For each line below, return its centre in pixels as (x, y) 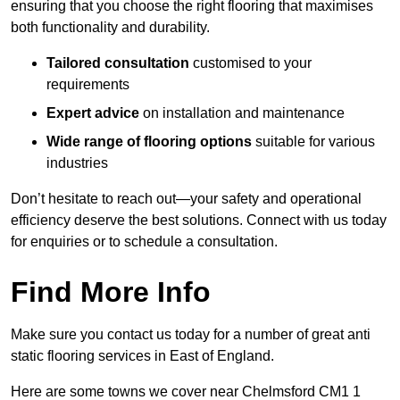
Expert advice (93, 113)
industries (77, 163)
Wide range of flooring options (149, 142)
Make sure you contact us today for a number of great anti (191, 335)
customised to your (250, 63)
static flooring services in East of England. (142, 356)
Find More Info (111, 292)
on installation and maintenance (242, 113)
